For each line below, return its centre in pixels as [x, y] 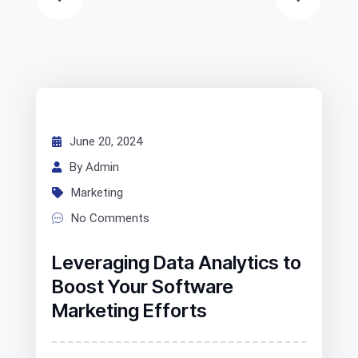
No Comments [110, 218]
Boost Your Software [143, 286]
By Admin [94, 167]
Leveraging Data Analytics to [177, 263]
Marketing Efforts [129, 310]
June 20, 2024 [106, 141]
